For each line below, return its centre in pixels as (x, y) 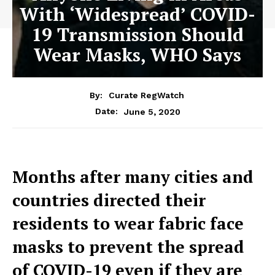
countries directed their (109, 200)
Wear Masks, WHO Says (137, 54)
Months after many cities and (133, 177)
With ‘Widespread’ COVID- (137, 14)
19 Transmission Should (137, 34)
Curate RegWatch (146, 95)
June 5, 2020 (152, 111)
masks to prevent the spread (128, 247)
